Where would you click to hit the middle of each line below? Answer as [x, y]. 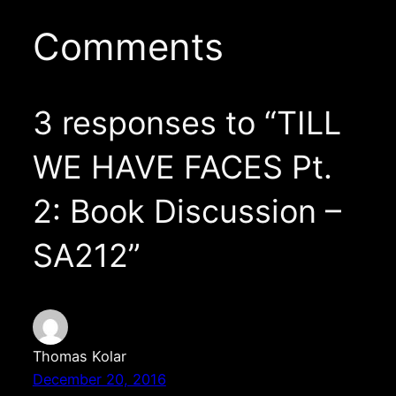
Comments [128, 46]
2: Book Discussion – [187, 211]
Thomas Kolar [79, 356]
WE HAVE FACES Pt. [182, 167]
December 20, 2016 [99, 379]
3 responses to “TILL [187, 123]
